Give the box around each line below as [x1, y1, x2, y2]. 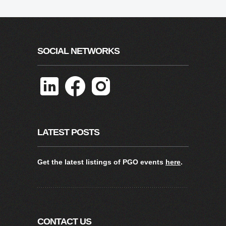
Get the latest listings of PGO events [37, 157, 165, 166]
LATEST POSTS [37, 127, 99, 137]
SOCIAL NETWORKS [37, 45, 120, 56]
